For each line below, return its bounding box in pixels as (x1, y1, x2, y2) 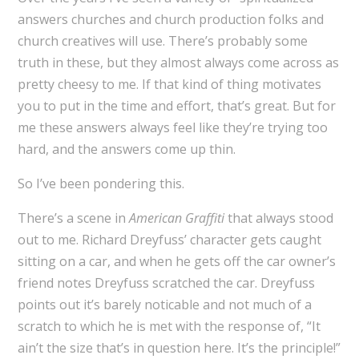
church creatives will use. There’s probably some (17, 32, 308, 50)
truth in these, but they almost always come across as (17, 54, 339, 72)
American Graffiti (128, 209, 224, 228)
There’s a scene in (17, 209, 129, 228)
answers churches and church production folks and (17, 10, 324, 29)
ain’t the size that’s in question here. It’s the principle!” (17, 339, 341, 357)
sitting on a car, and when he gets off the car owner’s (17, 252, 336, 271)
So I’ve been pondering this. (17, 175, 184, 193)
